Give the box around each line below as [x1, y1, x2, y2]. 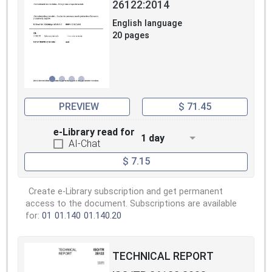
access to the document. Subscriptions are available [25, 198, 237, 209]
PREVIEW [58, 101, 99, 113]
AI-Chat [69, 138, 100, 150]
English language [112, 18, 182, 29]
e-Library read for [53, 126, 135, 138]
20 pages [112, 30, 149, 41]
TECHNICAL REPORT [112, 250, 214, 262]
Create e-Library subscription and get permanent [29, 186, 223, 197]
